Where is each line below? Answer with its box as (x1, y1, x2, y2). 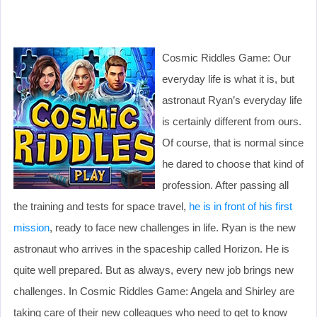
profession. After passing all (162, 178, 289, 191)
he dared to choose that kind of (162, 157, 304, 170)
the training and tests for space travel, (13, 200, 189, 212)
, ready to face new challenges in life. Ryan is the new (50, 221, 296, 234)
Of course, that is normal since (162, 136, 304, 149)
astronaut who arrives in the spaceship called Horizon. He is (13, 242, 289, 255)
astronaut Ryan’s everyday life (162, 93, 302, 106)
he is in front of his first (189, 200, 292, 212)
